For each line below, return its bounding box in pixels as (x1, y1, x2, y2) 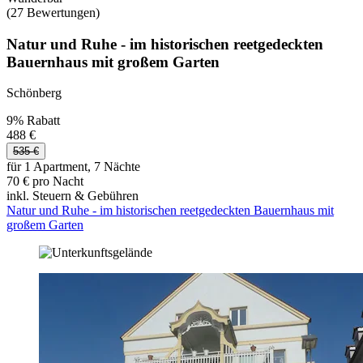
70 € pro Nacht (6, 174, 83, 189)
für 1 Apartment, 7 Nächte (6, 160, 140, 174)
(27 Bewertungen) (6, 6, 100, 19)
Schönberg (6, 86, 62, 100)
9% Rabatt (6, 113, 60, 128)
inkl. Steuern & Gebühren (6, 189, 139, 203)
